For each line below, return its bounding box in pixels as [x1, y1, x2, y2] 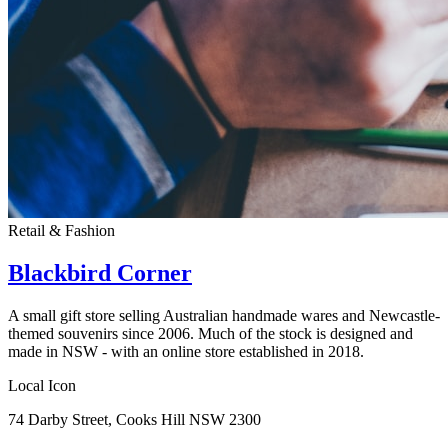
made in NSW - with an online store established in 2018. [8, 342, 364, 360]
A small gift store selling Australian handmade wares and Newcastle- [8, 306, 440, 324]
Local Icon [8, 376, 76, 394]
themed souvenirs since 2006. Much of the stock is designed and [8, 324, 413, 342]
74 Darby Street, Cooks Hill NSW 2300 [8, 410, 261, 428]
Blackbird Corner [8, 259, 192, 286]
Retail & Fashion [8, 221, 115, 239]
